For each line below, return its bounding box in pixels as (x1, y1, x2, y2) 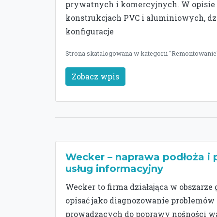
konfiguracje (65, 26, 114, 36)
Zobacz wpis (72, 71, 119, 81)
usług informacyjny (65, 163, 163, 174)
